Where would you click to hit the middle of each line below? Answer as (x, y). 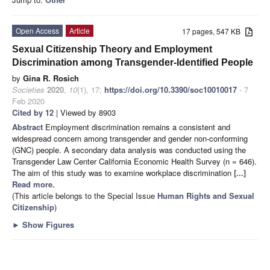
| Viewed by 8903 (85, 112)
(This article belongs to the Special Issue (85, 195)
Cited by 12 (33, 112)
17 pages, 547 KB (214, 31)
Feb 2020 (28, 101)
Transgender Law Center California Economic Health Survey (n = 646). (134, 161)
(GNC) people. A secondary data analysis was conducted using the (129, 149)
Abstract (29, 127)
